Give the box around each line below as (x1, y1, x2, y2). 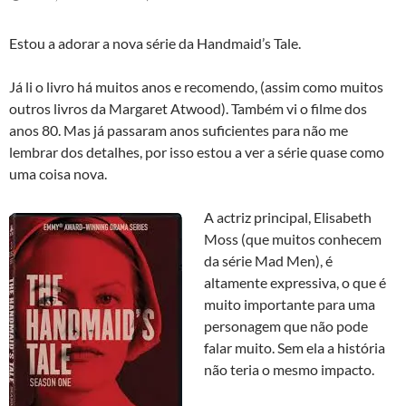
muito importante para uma (204, 295, 375, 314)
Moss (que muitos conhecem (204, 230, 382, 248)
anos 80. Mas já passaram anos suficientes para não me (9, 121, 348, 140)
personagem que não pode (204, 317, 368, 335)
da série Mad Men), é (204, 252, 333, 270)
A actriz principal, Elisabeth (204, 208, 372, 227)
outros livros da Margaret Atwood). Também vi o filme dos (9, 100, 367, 118)
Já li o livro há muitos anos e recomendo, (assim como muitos (9, 78, 383, 96)
